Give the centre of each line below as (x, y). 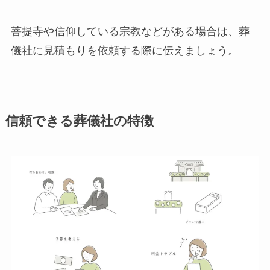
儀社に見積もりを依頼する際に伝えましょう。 (124, 50)
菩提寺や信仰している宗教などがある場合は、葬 (130, 31)
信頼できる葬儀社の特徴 (79, 121)
